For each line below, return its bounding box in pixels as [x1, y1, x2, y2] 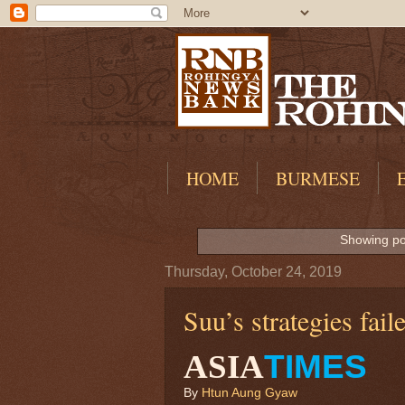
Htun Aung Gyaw [202, 386, 297, 400]
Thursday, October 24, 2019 [165, 263, 342, 279]
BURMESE [276, 166, 360, 191]
